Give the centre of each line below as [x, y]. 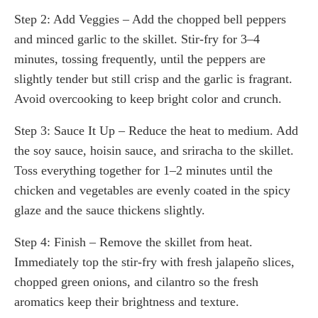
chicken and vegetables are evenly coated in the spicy [152, 190]
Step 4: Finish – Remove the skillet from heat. [133, 242]
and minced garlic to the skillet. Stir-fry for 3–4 [137, 39]
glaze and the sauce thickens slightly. [110, 210]
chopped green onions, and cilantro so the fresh [136, 281]
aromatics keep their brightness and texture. [127, 301]
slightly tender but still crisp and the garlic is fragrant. [153, 78]
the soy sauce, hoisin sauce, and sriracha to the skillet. [154, 150]
